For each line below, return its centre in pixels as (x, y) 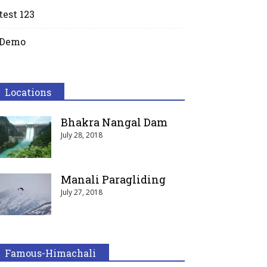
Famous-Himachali (50, 253)
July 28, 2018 (82, 135)
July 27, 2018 (82, 192)
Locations (28, 92)
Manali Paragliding (113, 179)
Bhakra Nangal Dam (114, 122)
